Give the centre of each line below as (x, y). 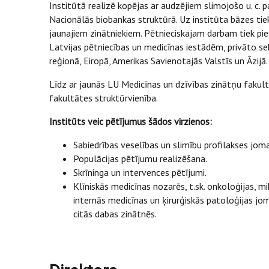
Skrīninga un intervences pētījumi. (140, 172)
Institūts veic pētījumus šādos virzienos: (131, 121)
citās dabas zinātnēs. (115, 214)
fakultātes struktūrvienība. (104, 98)
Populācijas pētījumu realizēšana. (140, 159)
